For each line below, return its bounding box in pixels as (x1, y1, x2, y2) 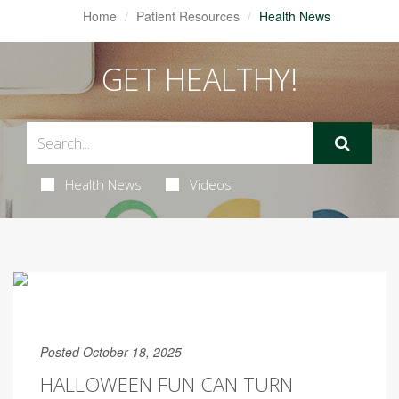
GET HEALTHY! (101, 59, 298, 100)
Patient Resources (135, 7, 240, 25)
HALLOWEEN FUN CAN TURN (40, 370, 293, 397)
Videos (189, 175, 232, 193)
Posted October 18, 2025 (40, 343, 182, 361)
